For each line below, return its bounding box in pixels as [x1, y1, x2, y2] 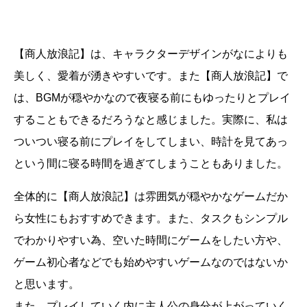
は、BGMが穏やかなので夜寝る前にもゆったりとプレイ [14, 91, 291, 103]
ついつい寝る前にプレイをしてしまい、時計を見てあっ [14, 135, 288, 147]
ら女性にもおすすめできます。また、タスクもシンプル [14, 212, 288, 224]
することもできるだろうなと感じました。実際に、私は [14, 113, 288, 125]
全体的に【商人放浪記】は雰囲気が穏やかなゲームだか [14, 190, 288, 202]
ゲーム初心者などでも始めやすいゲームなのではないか [14, 256, 288, 268]
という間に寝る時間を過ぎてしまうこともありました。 [14, 157, 288, 169]
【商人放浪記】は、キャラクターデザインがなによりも [14, 47, 288, 60]
